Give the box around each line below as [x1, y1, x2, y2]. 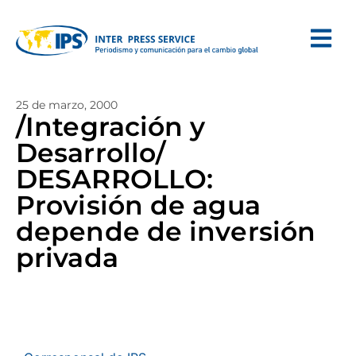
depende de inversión [16, 215, 316, 247]
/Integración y [16, 110, 206, 142]
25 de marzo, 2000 [16, 98, 118, 112]
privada [16, 242, 118, 273]
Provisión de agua [16, 189, 261, 221]
